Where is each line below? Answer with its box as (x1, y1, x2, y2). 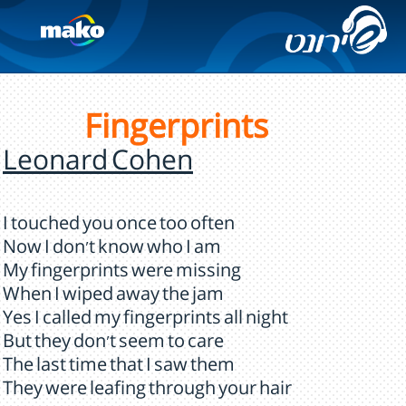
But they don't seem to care (3, 335, 224, 353)
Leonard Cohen (3, 151, 193, 179)
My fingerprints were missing (3, 265, 241, 283)
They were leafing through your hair (3, 382, 292, 401)
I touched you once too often (3, 217, 235, 236)
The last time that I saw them (3, 359, 235, 377)
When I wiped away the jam (3, 288, 224, 306)
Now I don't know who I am (3, 241, 221, 259)
